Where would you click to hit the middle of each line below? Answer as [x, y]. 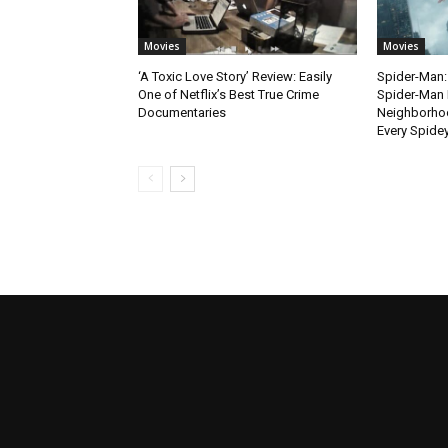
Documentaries [182, 112]
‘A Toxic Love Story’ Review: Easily [235, 76]
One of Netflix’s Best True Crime [228, 94]
